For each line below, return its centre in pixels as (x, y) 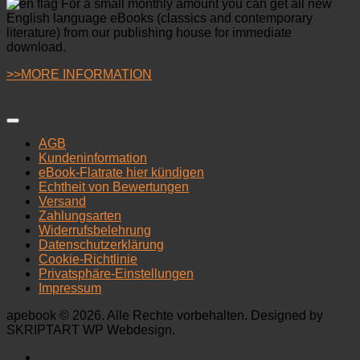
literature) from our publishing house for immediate (149, 32)
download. (36, 47)
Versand (62, 201)
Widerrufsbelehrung (95, 230)
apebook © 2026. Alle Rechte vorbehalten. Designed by (165, 315)
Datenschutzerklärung (101, 244)
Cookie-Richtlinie (88, 259)
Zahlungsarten (80, 215)
